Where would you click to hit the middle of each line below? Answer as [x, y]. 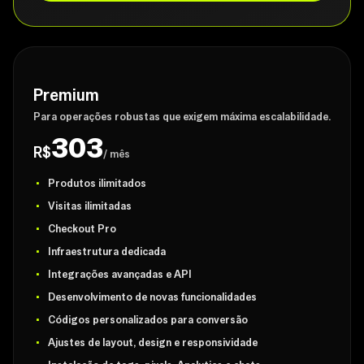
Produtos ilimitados [97, 183]
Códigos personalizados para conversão [148, 320]
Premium [66, 95]
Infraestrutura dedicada [107, 251]
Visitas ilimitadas [90, 206]
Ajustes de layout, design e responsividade [153, 342]
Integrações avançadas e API [120, 274]
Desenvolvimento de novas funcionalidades [152, 297]
